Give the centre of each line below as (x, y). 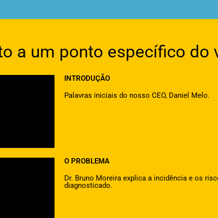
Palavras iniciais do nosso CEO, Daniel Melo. (137, 96)
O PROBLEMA (87, 161)
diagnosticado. (88, 186)
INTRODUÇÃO (87, 79)
